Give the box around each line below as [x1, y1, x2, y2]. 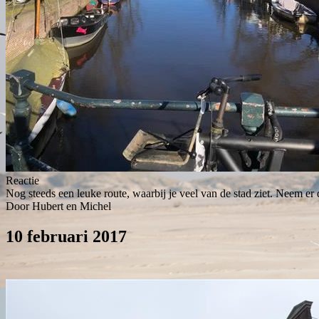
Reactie [6, 174, 39, 187]
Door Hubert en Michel [6, 199, 111, 212]
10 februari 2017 [6, 226, 127, 246]
